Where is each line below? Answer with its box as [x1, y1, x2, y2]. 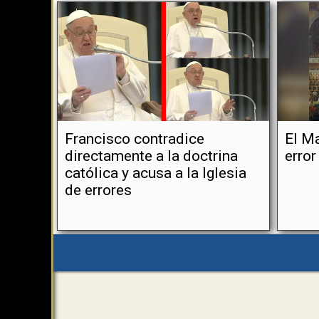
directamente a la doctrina [65, 147, 238, 164]
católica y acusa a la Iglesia [65, 164, 246, 182]
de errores [65, 182, 132, 199]
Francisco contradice [65, 130, 204, 147]
